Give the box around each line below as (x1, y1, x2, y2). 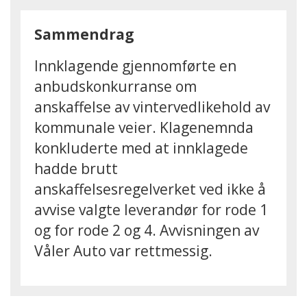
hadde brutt (34, 159, 118, 178)
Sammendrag (34, 25, 134, 44)
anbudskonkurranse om (34, 77, 197, 96)
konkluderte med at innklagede (34, 138, 248, 158)
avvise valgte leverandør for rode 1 (34, 200, 268, 219)
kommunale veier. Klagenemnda (34, 118, 254, 137)
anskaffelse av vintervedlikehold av (34, 97, 270, 116)
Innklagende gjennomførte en (34, 56, 236, 75)
